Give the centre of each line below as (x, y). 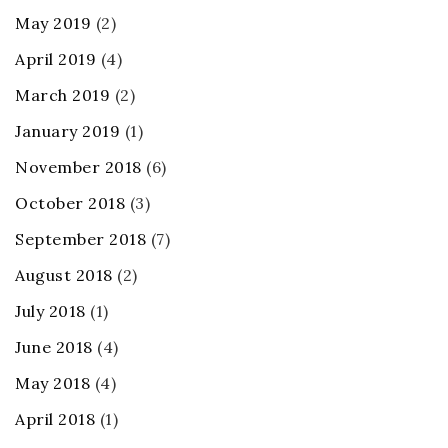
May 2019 (53, 23)
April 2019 (55, 59)
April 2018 (55, 419)
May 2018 (52, 383)
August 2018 (64, 275)
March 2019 (62, 95)
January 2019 (67, 131)
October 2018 (70, 203)
